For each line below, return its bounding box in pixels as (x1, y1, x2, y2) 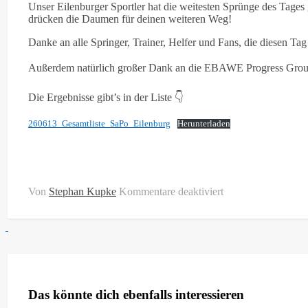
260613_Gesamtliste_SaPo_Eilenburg (28, 118, 170, 129)
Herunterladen (177, 118, 230, 129)
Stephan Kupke (49, 185, 116, 197)
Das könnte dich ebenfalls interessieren (28, 287, 244, 302)
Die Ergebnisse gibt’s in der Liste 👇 (28, 91, 184, 103)
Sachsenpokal (223, 234, 283, 246)
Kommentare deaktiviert (119, 185, 223, 197)
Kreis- (223, 271, 250, 283)
